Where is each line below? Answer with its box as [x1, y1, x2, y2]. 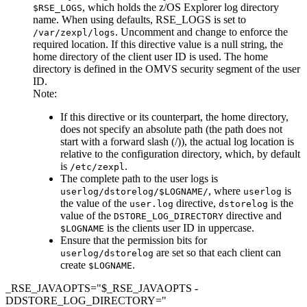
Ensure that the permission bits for [60, 234, 207, 246]
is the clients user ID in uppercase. [104, 221, 254, 234]
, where [208, 184, 243, 197]
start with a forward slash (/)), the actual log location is [60, 135, 294, 147]
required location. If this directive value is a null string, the [33, 38, 283, 50]
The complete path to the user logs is [60, 172, 218, 184]
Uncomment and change [121, 25, 226, 38]
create [60, 258, 88, 271]
